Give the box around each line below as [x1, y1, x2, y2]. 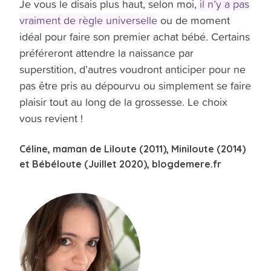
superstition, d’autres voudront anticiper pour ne [19, 62, 246, 77]
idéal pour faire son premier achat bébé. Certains [19, 29, 250, 45]
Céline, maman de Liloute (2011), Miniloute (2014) [19, 143, 246, 155]
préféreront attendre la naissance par [19, 45, 194, 61]
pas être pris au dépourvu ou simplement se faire [19, 78, 252, 94]
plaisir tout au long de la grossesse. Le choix [19, 94, 228, 110]
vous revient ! [19, 111, 83, 126]
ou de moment [157, 13, 230, 28]
